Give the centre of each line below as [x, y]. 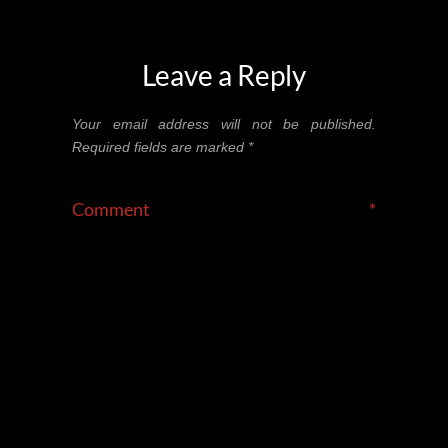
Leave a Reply [224, 74]
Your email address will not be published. [224, 123]
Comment [220, 208]
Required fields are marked [160, 146]
